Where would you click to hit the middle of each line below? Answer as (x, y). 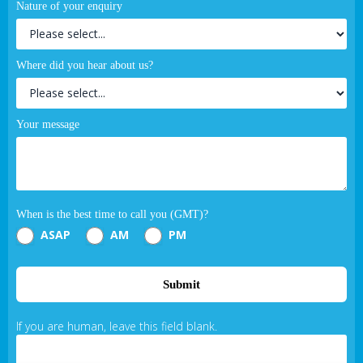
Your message (48, 124)
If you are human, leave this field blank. (117, 327)
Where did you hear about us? (85, 65)
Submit (181, 284)
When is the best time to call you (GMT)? (112, 214)
